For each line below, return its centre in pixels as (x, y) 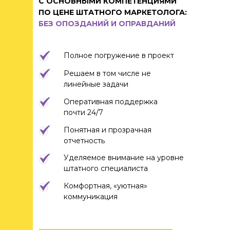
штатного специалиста (106, 168)
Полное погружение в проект (119, 55)
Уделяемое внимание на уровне (124, 158)
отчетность (84, 141)
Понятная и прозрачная (108, 130)
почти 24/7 (83, 112)
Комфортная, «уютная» (106, 186)
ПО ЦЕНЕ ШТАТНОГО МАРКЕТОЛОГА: (113, 12)
